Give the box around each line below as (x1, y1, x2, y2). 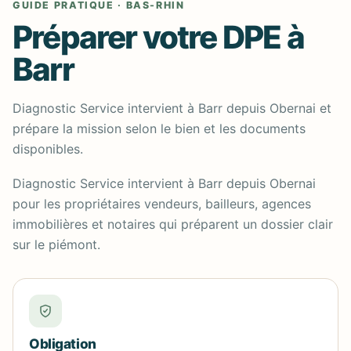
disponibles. (13, 141, 83, 157)
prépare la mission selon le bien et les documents (13, 121, 306, 136)
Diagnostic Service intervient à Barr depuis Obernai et (13, 100, 331, 116)
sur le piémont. (13, 237, 100, 252)
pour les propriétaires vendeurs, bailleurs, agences (13, 196, 311, 212)
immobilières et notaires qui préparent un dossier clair (13, 216, 333, 232)
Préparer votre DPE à (13, 18, 304, 56)
